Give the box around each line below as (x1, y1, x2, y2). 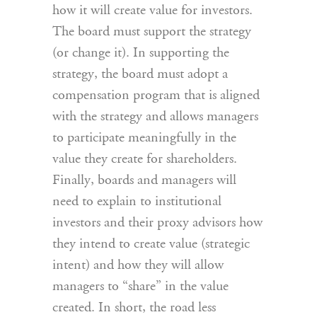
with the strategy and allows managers (52, 110, 258, 125)
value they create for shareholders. (52, 152, 237, 167)
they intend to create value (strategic (52, 237, 250, 252)
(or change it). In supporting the (52, 46, 229, 61)
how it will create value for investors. (52, 4, 253, 18)
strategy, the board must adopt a (52, 67, 228, 82)
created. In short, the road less (52, 301, 216, 316)
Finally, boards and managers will (52, 173, 236, 188)
